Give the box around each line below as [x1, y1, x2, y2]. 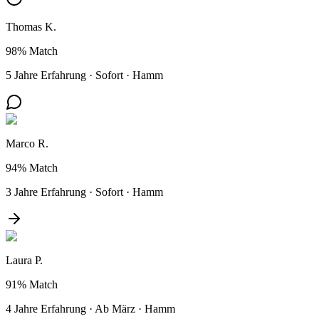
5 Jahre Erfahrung [6, 68, 86, 81]
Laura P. [6, 253, 43, 266]
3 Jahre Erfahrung [6, 185, 86, 198]
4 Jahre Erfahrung [6, 302, 86, 315]
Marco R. [6, 137, 48, 150]
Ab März [95, 302, 135, 315]
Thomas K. [6, 20, 56, 33]
